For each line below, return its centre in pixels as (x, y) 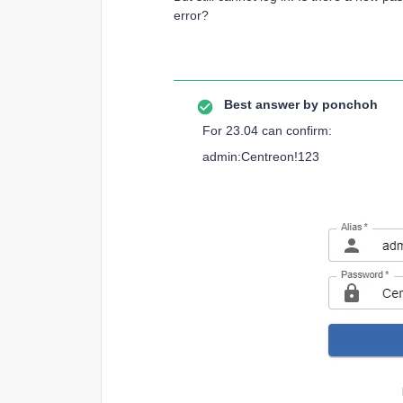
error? (193, 15)
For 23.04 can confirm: (267, 130)
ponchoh (348, 104)
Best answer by (271, 104)
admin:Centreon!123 (261, 157)
